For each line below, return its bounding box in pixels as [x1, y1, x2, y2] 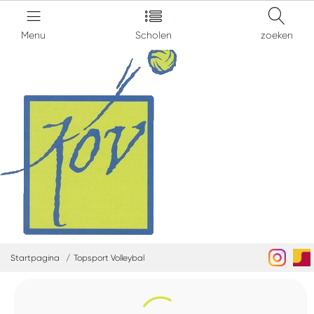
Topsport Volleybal [74, 253, 144, 263]
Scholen [135, 29, 172, 41]
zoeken [261, 29, 293, 41]
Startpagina [11, 253, 60, 263]
